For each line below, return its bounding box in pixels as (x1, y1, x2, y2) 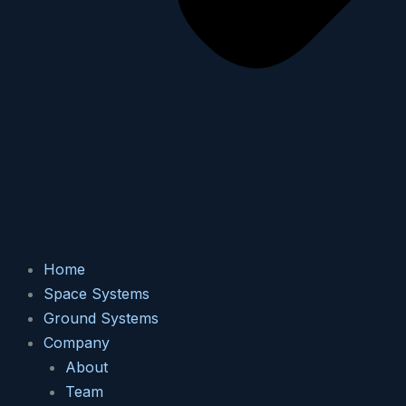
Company (43, 333, 110, 353)
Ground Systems (43, 309, 159, 328)
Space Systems (43, 285, 150, 304)
